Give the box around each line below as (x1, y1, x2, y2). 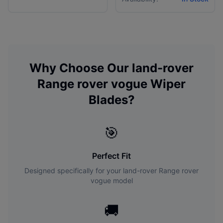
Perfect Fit (92, 151, 131, 161)
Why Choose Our (29, 61, 132, 75)
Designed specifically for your (24, 166, 123, 175)
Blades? (88, 93, 135, 107)
